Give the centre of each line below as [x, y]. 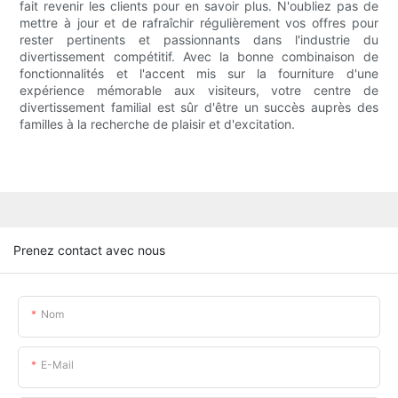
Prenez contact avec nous [89, 250]
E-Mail [57, 364]
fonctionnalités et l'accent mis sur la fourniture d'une [199, 74]
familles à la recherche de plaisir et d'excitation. [158, 124]
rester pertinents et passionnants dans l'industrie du [199, 40]
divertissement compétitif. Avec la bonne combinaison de [199, 57]
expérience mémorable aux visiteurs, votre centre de [199, 91]
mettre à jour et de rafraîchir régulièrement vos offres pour [199, 23]
